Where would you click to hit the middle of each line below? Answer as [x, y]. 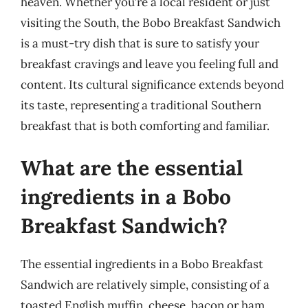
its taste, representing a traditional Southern [141, 105]
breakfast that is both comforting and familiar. [145, 125]
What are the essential [132, 168]
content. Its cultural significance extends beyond [152, 84]
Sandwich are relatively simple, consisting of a [145, 285]
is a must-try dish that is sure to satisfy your [140, 43]
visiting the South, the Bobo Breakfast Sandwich [151, 22]
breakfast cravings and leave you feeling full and [150, 64]
